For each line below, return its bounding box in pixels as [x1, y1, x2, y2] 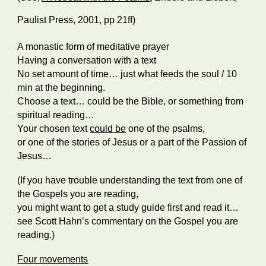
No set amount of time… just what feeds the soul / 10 [17, 69, 237, 79]
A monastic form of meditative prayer [17, 42, 170, 52]
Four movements [17, 254, 88, 264]
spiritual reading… [17, 110, 95, 120]
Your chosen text [17, 123, 90, 134]
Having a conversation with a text [17, 55, 157, 65]
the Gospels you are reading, [17, 189, 139, 199]
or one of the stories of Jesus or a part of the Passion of [17, 137, 247, 147]
